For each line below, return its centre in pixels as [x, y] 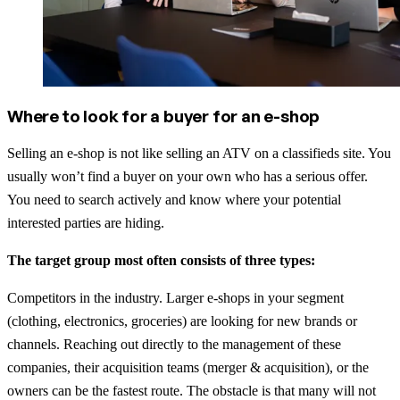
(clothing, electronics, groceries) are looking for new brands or [182, 321]
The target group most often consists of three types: [161, 260]
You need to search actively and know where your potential [174, 199]
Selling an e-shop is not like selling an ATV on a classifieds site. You [199, 153]
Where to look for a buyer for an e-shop [164, 116]
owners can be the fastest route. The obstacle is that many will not [192, 390]
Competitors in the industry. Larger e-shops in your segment [175, 297]
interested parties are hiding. [86, 222]
